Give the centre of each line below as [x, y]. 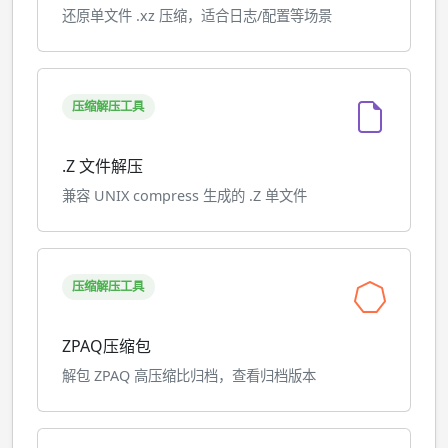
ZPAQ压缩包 [106, 346]
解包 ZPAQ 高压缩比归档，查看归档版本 [189, 375]
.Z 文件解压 [102, 166]
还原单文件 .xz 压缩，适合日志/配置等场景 [197, 15]
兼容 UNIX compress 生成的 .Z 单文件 [184, 195]
